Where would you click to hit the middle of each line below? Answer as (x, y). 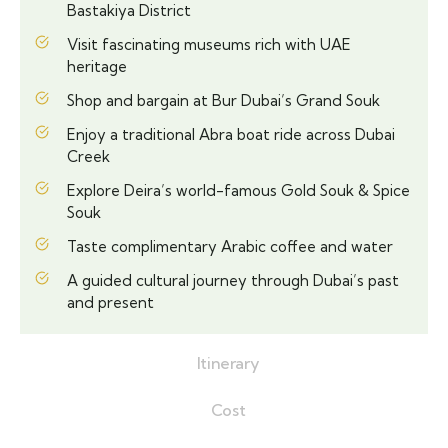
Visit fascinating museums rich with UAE (209, 45)
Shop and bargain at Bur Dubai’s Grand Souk (223, 101)
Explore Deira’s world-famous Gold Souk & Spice (238, 191)
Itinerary (228, 363)
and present (110, 303)
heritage (97, 67)
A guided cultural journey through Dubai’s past (233, 281)
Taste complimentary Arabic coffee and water (230, 247)
